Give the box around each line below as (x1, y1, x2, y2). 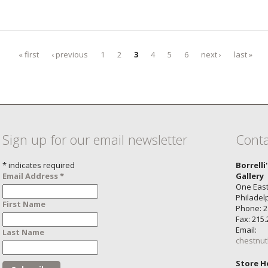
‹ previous (51, 48, 88, 60)
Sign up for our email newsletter (2, 130, 187, 148)
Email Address (2, 170, 60, 181)
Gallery (236, 170, 264, 181)
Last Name (2, 226, 44, 237)
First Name (2, 198, 45, 209)
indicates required (7, 159, 75, 170)
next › (201, 48, 221, 60)
